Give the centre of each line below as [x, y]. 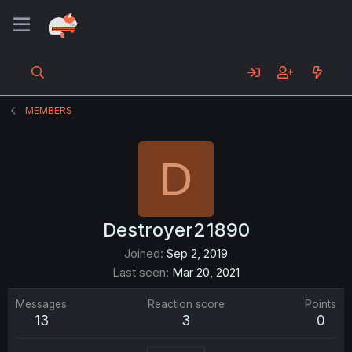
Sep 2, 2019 [197, 253]
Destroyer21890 [176, 230]
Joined [142, 253]
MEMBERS [49, 110]
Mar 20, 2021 [206, 272]
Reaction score [186, 304]
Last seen [139, 272]
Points [321, 304]
